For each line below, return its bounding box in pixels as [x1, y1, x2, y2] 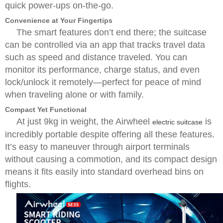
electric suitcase [152, 118, 203, 126]
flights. [5, 179, 31, 189]
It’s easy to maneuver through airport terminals [5, 142, 190, 152]
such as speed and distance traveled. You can [5, 52, 187, 62]
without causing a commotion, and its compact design [5, 154, 217, 164]
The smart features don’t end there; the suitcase [16, 27, 207, 37]
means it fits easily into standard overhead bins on [5, 167, 204, 177]
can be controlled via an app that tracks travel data [5, 40, 205, 50]
